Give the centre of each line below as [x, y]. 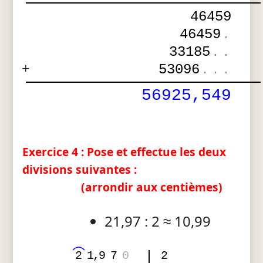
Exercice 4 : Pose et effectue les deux [124, 152]
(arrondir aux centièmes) [152, 187]
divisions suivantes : [80, 170]
